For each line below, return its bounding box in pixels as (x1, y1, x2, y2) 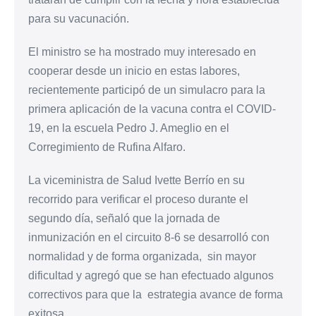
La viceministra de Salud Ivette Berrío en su (28, 174, 245, 186)
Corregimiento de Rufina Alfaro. (28, 140, 186, 153)
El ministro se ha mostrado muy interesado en (28, 45, 256, 58)
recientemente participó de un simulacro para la (28, 83, 265, 96)
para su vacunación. (28, 12, 129, 25)
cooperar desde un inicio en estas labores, (28, 64, 240, 77)
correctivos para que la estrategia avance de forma (28, 288, 283, 300)
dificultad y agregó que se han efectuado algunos (28, 269, 274, 281)
